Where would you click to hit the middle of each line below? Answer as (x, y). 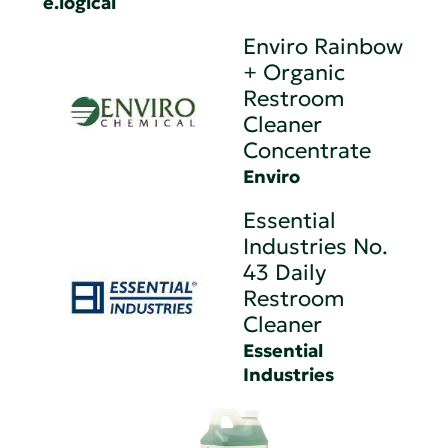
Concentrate (307, 150)
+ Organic (294, 72)
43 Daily (285, 272)
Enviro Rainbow (323, 46)
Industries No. (316, 246)
